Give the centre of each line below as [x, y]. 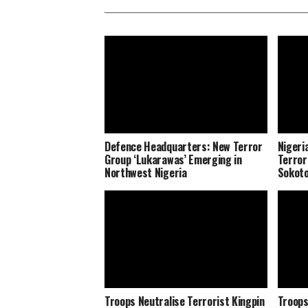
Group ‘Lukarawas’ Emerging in [173, 159]
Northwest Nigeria [146, 172]
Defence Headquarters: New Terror [184, 146]
